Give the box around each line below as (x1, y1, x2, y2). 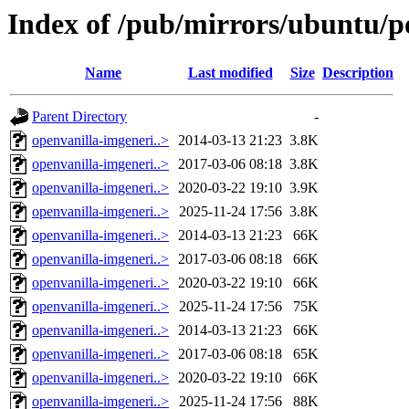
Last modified (187, 65, 273, 81)
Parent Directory (32, 109, 127, 125)
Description (322, 65, 393, 81)
